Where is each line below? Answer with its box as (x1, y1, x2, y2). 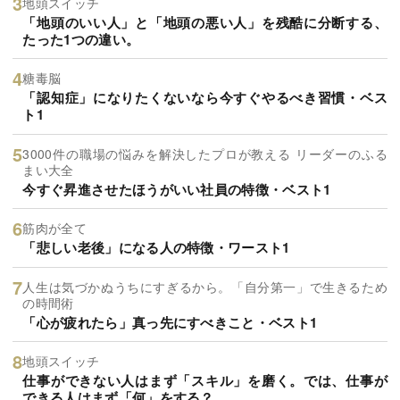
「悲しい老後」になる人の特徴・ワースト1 (22, 237, 290, 258)
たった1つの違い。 (22, 29, 140, 49)
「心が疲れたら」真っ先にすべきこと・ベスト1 (22, 312, 318, 332)
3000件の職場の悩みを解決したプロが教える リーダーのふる (22, 144, 387, 162)
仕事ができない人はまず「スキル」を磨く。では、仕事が (22, 371, 387, 391)
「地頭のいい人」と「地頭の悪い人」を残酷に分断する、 (22, 12, 387, 32)
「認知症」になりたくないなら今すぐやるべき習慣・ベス (22, 87, 387, 108)
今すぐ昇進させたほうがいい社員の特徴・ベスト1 (22, 179, 331, 199)
